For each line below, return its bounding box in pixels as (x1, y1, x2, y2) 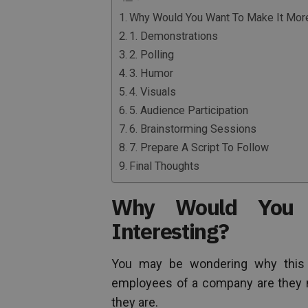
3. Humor (129, 67, 174, 80)
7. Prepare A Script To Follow (129, 141, 269, 154)
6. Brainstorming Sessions (129, 122, 257, 135)
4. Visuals (129, 85, 177, 98)
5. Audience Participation (129, 104, 249, 117)
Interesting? (111, 217, 229, 245)
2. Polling (129, 48, 175, 61)
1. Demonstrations (129, 30, 219, 43)
